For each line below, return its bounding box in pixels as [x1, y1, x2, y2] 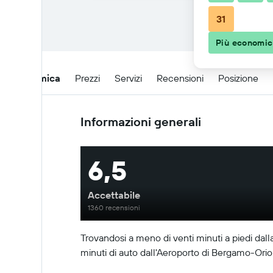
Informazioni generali [80, 114, 201, 129]
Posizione [218, 71, 258, 84]
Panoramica [7, 71, 60, 84]
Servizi [115, 71, 142, 84]
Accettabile [88, 189, 140, 201]
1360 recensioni [88, 203, 140, 212]
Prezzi [75, 71, 100, 84]
